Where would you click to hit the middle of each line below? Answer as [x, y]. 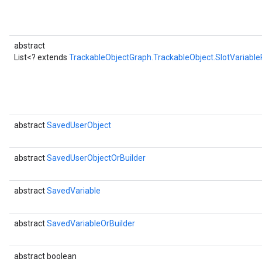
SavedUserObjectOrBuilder [96, 158]
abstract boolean [45, 256]
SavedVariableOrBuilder [91, 223]
